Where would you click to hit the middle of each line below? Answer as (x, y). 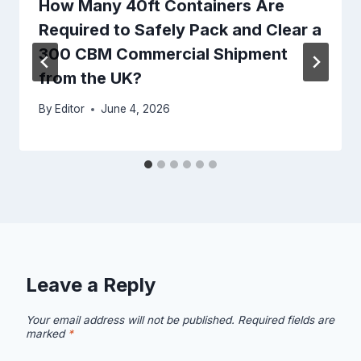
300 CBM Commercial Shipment (163, 54)
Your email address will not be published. (130, 320)
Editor (70, 109)
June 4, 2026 (136, 109)
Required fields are (286, 320)
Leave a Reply (91, 285)
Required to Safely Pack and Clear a (180, 29)
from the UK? (90, 78)
